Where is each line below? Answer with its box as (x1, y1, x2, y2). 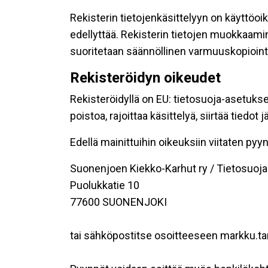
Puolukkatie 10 (70, 179, 139, 191)
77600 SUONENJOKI (70, 196, 167, 208)
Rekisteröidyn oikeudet (70, 69, 221, 86)
